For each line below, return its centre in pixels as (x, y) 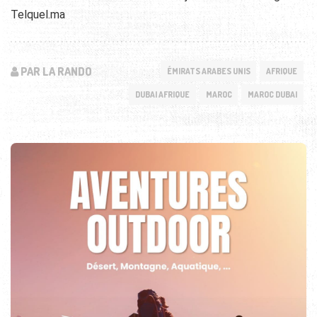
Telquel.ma (38, 14)
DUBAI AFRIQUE (163, 95)
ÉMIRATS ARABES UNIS (208, 71)
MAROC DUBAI (272, 95)
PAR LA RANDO (55, 71)
